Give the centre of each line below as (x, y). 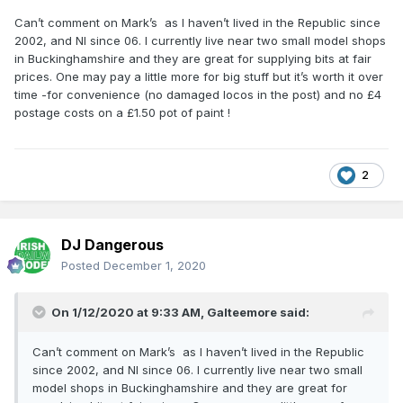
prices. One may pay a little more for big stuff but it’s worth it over (199, 77)
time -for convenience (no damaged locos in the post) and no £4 (198, 95)
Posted (82, 266)
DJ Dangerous (112, 245)
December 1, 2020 (155, 266)
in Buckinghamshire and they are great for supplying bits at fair (193, 59)
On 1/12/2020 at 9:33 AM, (129, 313)
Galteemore (242, 313)
